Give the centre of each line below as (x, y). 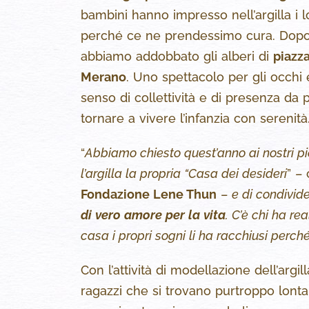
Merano (103, 77)
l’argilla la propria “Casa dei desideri (184, 174)
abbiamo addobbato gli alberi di (177, 57)
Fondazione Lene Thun (149, 195)
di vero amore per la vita (153, 215)
